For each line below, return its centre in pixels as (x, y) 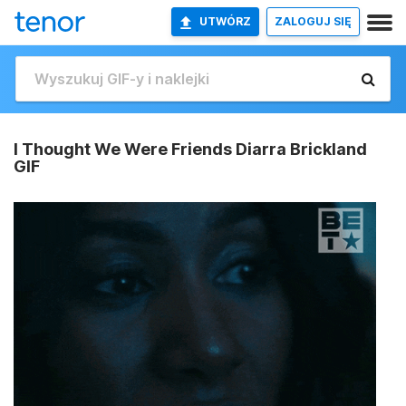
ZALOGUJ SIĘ (313, 21)
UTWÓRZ (225, 21)
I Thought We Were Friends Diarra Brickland (190, 149)
